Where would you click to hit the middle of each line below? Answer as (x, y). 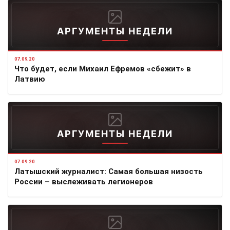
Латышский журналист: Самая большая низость (109, 171)
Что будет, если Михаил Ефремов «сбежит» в (103, 69)
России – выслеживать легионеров (84, 181)
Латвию (30, 79)
